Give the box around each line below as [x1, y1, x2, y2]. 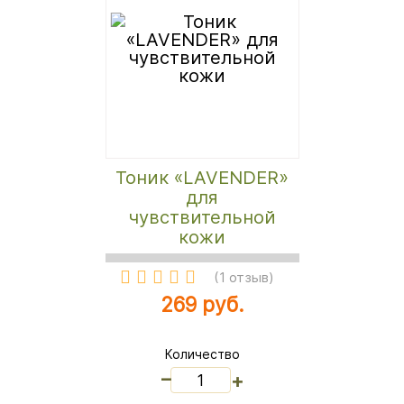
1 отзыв [218, 268, 269, 286]
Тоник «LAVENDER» [115, 166, 289, 188]
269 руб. [160, 292, 244, 317]
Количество [164, 346, 240, 363]
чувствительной [128, 206, 276, 228]
